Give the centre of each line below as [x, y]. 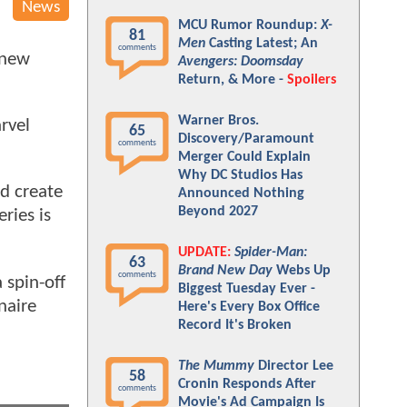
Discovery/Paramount [246, 139]
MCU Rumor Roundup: [249, 25]
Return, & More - [233, 80]
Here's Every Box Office [249, 307]
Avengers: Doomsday [241, 62]
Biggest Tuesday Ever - [247, 289]
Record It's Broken [235, 325]
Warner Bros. [218, 121]
